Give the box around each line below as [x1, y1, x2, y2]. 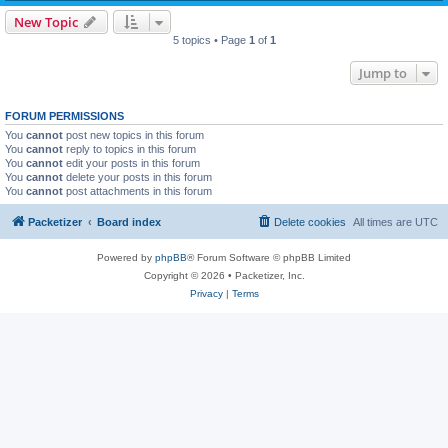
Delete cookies [274, 215, 346, 228]
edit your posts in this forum [63, 157, 200, 169]
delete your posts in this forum [63, 171, 212, 183]
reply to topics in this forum [63, 143, 196, 155]
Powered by [97, 251, 155, 263]
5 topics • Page [172, 34, 249, 46]
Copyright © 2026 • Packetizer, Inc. [143, 269, 305, 281]
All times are [353, 215, 415, 228]
